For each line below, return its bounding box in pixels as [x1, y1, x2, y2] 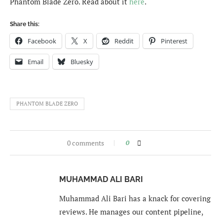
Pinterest [161, 37, 187, 46]
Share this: [10, 21, 39, 28]
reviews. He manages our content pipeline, [59, 207, 203, 217]
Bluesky [71, 57, 93, 67]
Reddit [114, 37, 134, 46]
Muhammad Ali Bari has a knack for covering [59, 193, 211, 204]
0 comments [67, 138, 104, 148]
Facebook [28, 37, 56, 46]
